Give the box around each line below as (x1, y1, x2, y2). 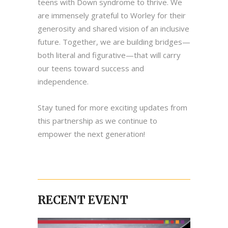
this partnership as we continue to (38, 116, 157, 126)
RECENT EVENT (38, 193, 128, 208)
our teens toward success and (38, 63, 144, 74)
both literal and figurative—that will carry (38, 50, 181, 61)
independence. (38, 76, 89, 87)
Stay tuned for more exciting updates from (38, 102, 187, 113)
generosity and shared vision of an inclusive (38, 23, 189, 34)
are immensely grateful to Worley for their (38, 10, 186, 21)
